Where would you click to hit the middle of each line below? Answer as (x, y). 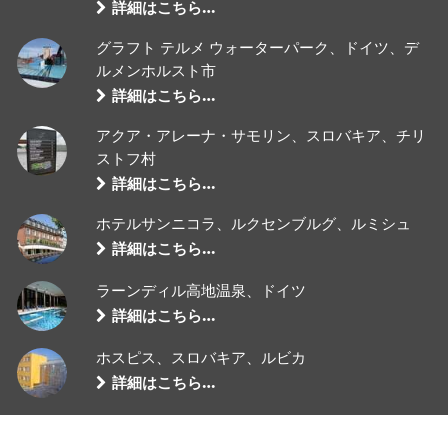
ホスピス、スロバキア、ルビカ (201, 359)
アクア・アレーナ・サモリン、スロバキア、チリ (261, 137)
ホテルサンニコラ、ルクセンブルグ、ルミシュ (254, 225)
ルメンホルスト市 (156, 71)
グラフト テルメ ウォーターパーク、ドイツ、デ (258, 48)
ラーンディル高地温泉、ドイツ (201, 292)
